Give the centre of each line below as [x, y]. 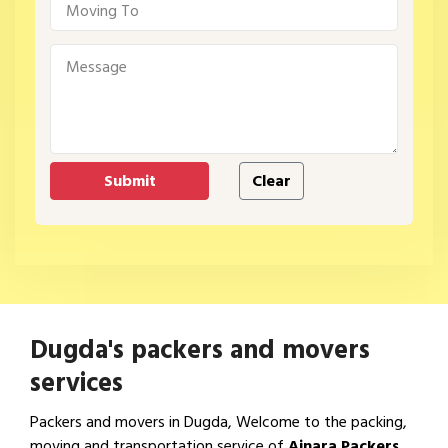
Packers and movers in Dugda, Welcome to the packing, [218, 422]
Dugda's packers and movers [200, 350]
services [76, 383]
